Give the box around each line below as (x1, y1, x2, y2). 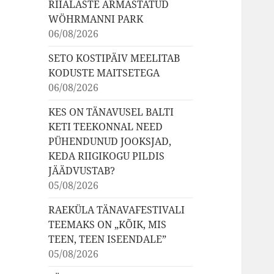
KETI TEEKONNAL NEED (48, 120, 163, 134)
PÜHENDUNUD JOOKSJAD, (48, 135, 172, 149)
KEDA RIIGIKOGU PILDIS (48, 149, 165, 163)
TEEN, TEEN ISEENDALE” (48, 232, 167, 246)
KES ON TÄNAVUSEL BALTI (48, 105, 174, 119)
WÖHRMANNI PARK (48, 12, 144, 26)
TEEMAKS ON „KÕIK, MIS (48, 218, 167, 232)
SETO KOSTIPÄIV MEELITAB (48, 51, 180, 65)
